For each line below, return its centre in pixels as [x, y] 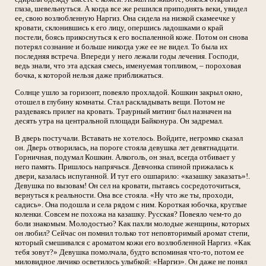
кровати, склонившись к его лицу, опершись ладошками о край [119, 28]
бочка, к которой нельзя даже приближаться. [89, 75]
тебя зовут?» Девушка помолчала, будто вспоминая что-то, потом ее [129, 252]
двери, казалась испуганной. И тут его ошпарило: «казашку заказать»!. [132, 176]
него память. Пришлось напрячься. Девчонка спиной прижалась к [124, 167]
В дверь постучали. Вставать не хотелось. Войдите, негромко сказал [129, 138]
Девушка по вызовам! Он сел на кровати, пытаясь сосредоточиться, [128, 186]
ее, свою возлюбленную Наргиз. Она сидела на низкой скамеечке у [125, 18]
